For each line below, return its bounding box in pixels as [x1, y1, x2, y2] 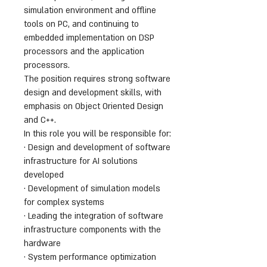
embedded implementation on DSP [24, 32, 154, 44]
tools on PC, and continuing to [24, 18, 139, 30]
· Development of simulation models [24, 183, 160, 194]
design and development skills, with [24, 87, 162, 98]
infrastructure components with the [24, 224, 161, 235]
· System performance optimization [24, 252, 156, 263]
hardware [24, 238, 61, 249]
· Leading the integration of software [24, 210, 163, 222]
